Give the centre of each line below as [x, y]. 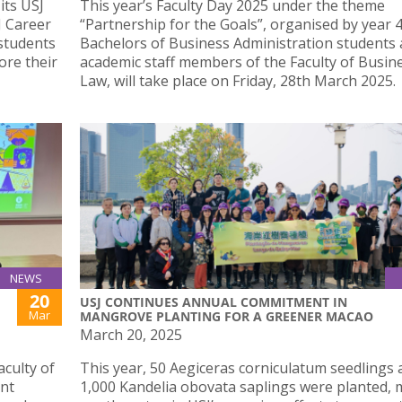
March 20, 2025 [131, 335]
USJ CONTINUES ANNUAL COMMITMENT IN [214, 302]
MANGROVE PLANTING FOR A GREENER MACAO [227, 317]
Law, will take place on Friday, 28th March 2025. [238, 80]
